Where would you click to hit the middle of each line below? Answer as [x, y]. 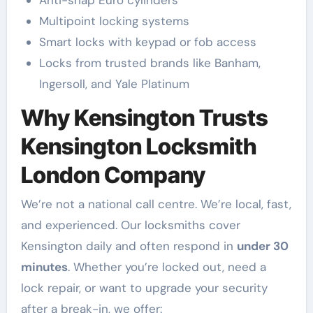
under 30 [262, 246]
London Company [113, 175]
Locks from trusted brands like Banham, [150, 63]
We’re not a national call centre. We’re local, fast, [156, 204]
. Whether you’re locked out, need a [167, 267]
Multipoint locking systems [114, 21]
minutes [44, 267]
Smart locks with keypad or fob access [147, 42]
